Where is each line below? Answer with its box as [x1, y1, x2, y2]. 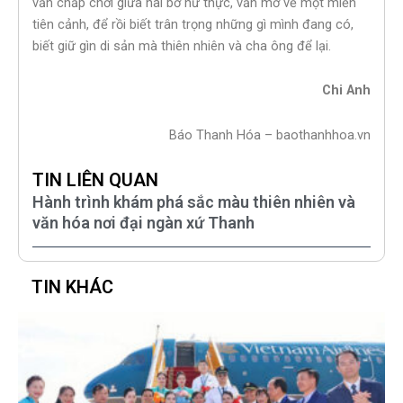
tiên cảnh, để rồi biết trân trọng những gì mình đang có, [32, 15, 354, 32]
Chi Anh [322, 82, 371, 99]
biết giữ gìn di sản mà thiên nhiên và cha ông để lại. [32, 37, 331, 54]
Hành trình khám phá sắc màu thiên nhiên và [32, 193, 355, 212]
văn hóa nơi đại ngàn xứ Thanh [32, 213, 255, 233]
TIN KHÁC [31, 276, 113, 299]
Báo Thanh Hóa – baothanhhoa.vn [169, 126, 371, 143]
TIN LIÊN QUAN [32, 169, 158, 192]
